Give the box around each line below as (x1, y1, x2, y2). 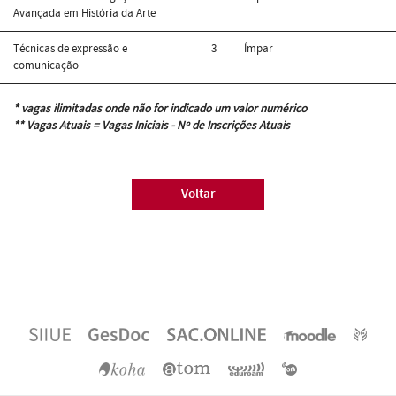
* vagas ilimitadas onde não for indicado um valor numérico (13, 100, 307, 117)
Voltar (180, 185, 216, 202)
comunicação (13, 57, 79, 73)
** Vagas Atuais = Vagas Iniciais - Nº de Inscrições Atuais (13, 117, 290, 133)
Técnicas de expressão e (13, 40, 127, 57)
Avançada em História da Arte (13, 4, 156, 21)
